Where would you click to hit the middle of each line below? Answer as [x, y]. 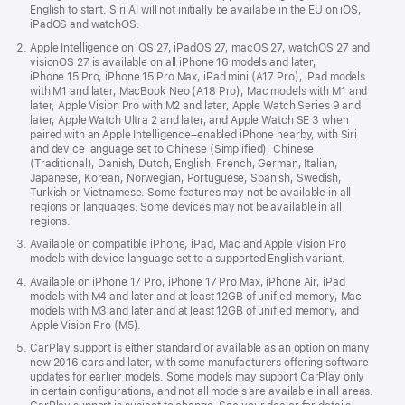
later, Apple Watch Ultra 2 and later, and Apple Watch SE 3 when [189, 120]
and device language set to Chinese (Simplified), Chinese [172, 149]
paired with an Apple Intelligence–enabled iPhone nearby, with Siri [194, 134]
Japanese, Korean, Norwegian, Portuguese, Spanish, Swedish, [186, 178]
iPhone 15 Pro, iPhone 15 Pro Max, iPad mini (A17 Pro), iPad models [198, 76]
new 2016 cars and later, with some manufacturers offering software [200, 363]
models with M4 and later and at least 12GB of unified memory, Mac [196, 296]
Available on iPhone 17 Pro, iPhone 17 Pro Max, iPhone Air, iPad [188, 282]
